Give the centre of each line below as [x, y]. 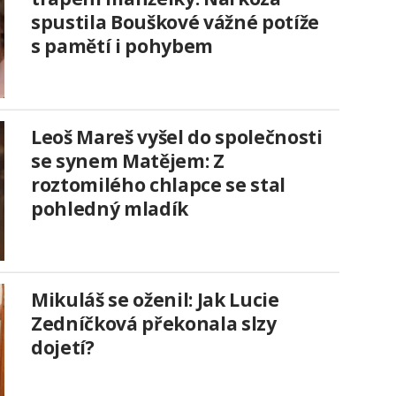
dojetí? [63, 347]
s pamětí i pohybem [122, 46]
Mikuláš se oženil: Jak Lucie [155, 299]
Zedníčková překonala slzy [154, 323]
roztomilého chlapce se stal [158, 184]
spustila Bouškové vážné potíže [175, 22]
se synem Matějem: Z [128, 160]
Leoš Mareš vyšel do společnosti [177, 137]
